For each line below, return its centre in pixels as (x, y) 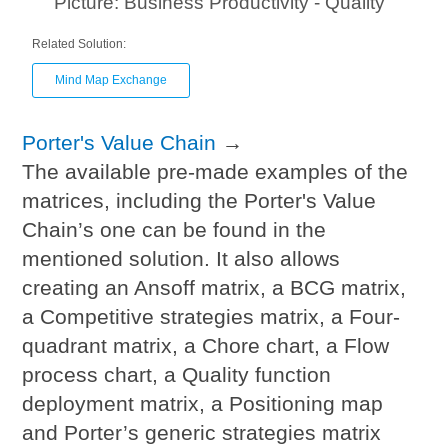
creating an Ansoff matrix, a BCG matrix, (214, 288)
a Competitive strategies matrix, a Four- (211, 317)
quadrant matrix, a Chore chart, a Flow (206, 346)
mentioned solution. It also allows (181, 259)
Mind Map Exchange (111, 80)
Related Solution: (79, 44)
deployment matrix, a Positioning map (203, 404)
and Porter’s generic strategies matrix (202, 433)
